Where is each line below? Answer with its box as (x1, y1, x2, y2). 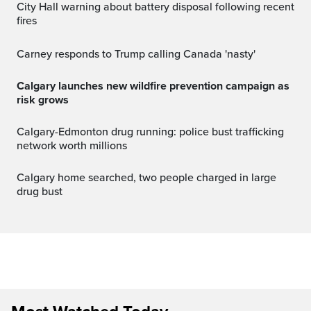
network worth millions (17, 138, 127, 153)
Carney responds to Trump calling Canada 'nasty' (24, 47, 255, 61)
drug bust (17, 184, 62, 199)
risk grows (17, 92, 69, 107)
